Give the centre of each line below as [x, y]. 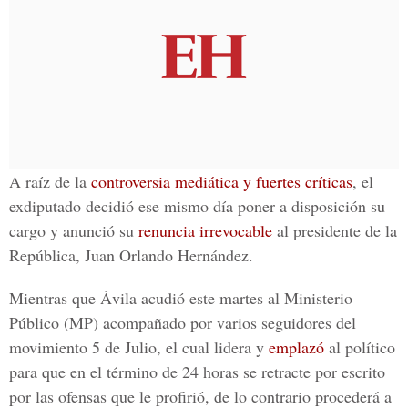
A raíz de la [50, 181]
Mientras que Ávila [75, 298]
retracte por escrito [323, 372]
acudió [163, 298]
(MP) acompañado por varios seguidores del [208, 322]
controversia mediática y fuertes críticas [222, 181]
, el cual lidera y [213, 347]
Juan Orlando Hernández [167, 255]
